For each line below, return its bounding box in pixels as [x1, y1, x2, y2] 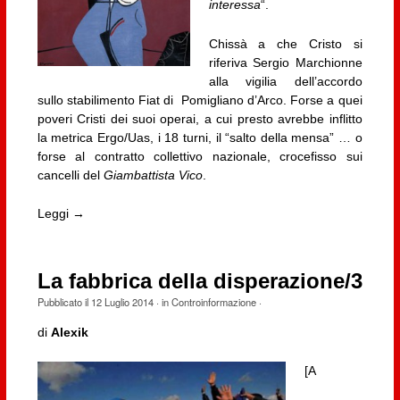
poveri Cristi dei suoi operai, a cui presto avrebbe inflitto [37, 111, 362, 126]
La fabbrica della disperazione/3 [37, 270, 362, 294]
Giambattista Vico [103, 167, 203, 182]
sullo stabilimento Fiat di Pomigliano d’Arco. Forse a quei [37, 92, 362, 107]
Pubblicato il [37, 295, 91, 310]
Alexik [50, 324, 88, 339]
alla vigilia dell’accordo [208, 73, 362, 88]
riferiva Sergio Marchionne [208, 54, 362, 70]
